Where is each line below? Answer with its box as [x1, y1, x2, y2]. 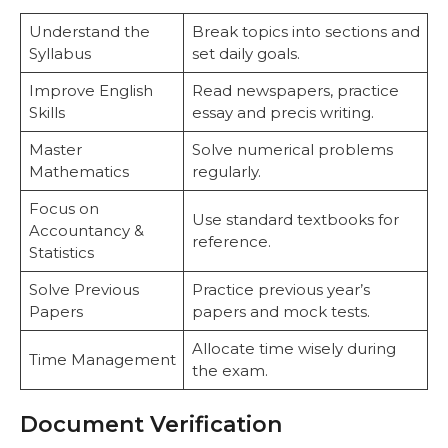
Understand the [28, 21, 150, 41]
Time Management [28, 349, 176, 369]
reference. [191, 231, 271, 251]
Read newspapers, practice [191, 80, 399, 100]
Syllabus [28, 43, 91, 63]
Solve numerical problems [191, 139, 393, 159]
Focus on [28, 198, 99, 218]
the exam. [191, 360, 268, 380]
